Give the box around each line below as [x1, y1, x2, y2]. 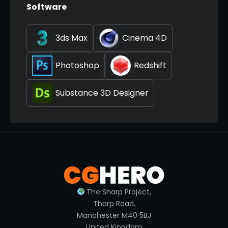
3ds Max [55, 32, 88, 44]
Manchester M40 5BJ [77, 210, 151, 220]
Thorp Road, [93, 198, 135, 209]
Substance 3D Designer [55, 87, 149, 99]
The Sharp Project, [84, 186, 152, 197]
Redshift [134, 59, 166, 71]
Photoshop [55, 59, 99, 71]
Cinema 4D [122, 32, 167, 44]
